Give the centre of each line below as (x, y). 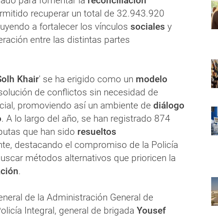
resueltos (97, 132)
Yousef (150, 211)
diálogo (169, 106)
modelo (152, 79)
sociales (146, 27)
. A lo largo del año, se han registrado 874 (86, 119)
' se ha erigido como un (87, 79)
